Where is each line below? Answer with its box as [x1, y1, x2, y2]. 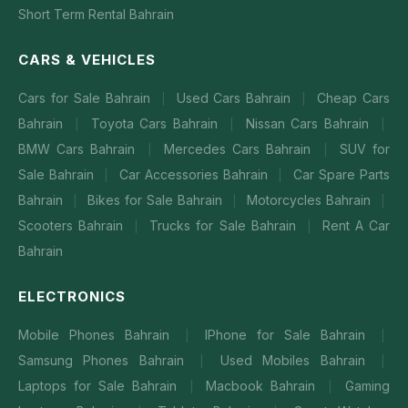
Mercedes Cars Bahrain [163, 141, 318, 157]
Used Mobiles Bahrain [219, 352, 376, 368]
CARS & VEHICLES [18, 51, 156, 68]
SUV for [339, 141, 391, 157]
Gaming [345, 378, 390, 393]
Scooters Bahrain [18, 218, 129, 233]
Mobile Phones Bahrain [18, 327, 179, 342]
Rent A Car [321, 218, 391, 233]
